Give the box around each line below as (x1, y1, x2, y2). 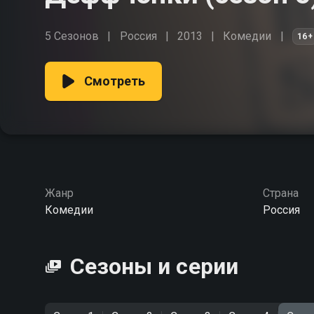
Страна (262, 186, 299, 200)
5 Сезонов (45, 29, 100, 43)
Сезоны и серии (70, 253, 238, 280)
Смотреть (84, 74, 146, 88)
